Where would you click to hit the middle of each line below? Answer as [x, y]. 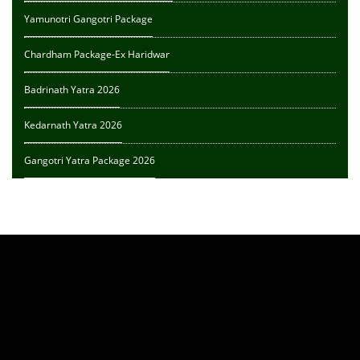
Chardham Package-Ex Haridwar [97, 55]
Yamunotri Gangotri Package [88, 19]
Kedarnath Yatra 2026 [73, 125]
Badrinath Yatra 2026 [72, 90]
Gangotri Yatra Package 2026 [90, 161]
